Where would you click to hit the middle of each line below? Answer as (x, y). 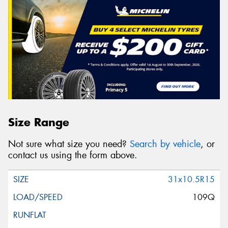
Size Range (39, 122)
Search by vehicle (165, 144)
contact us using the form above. (73, 155)
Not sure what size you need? (69, 144)
